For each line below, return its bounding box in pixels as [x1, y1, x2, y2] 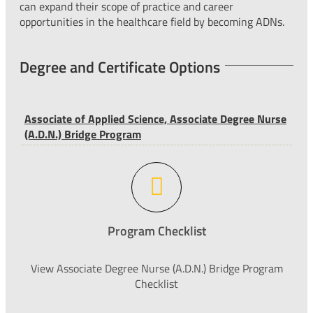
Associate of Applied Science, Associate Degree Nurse [24, 110, 286, 127]
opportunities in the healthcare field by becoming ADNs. [19, 13, 284, 30]
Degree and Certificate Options [19, 54, 220, 79]
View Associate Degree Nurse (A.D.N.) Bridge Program [30, 259, 283, 277]
